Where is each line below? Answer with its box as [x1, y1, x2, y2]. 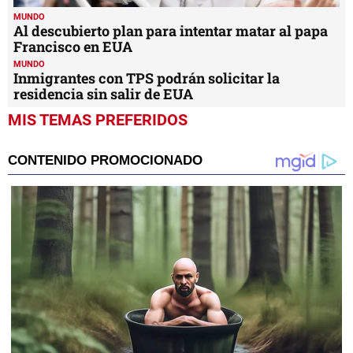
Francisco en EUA [13, 36, 132, 56]
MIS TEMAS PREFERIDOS [8, 110, 188, 129]
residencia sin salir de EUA [13, 84, 193, 103]
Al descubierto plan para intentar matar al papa [13, 20, 328, 40]
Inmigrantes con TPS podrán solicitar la [13, 68, 280, 87]
